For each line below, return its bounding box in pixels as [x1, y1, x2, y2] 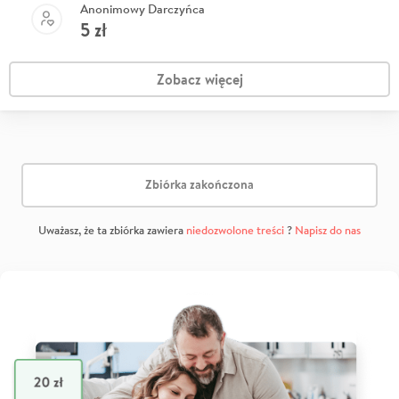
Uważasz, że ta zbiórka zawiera [38, 222, 186, 238]
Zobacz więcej [156, 69, 243, 89]
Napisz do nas [295, 222, 361, 238]
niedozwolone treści [186, 222, 284, 238]
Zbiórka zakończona [145, 175, 254, 194]
